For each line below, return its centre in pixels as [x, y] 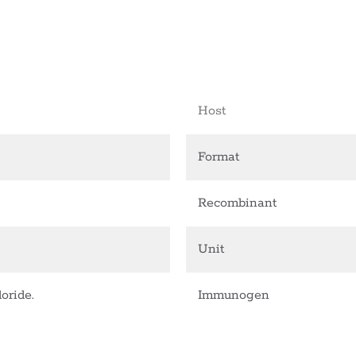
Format [219, 157]
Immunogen [234, 296]
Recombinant [237, 203]
